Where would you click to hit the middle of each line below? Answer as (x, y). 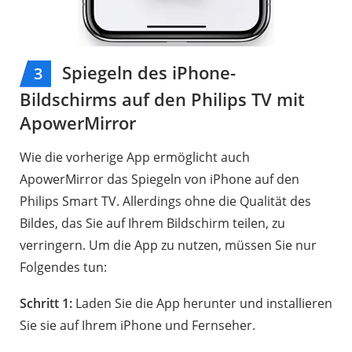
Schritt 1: (46, 303)
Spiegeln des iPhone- (147, 72)
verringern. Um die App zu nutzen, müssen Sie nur (168, 245)
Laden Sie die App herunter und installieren (202, 303)
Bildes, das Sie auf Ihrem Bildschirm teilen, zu (152, 223)
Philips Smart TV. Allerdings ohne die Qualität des (165, 201)
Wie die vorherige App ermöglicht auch (135, 157)
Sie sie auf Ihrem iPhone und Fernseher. (137, 325)
